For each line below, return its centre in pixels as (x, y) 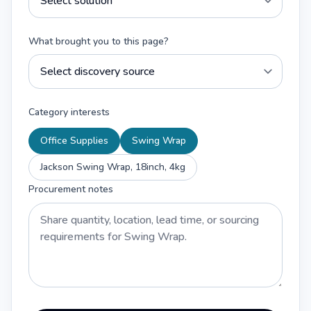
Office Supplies (74, 141)
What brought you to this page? (99, 41)
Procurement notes (71, 189)
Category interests (69, 112)
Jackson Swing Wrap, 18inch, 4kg (113, 167)
